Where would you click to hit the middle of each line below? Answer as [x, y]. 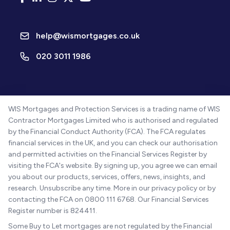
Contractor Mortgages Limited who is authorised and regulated [113, 120]
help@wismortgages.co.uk [88, 35]
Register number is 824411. [53, 210]
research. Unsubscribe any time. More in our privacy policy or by [112, 188]
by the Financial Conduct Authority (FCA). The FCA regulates [107, 131]
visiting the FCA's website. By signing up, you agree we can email [113, 165]
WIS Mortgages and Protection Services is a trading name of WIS [114, 109]
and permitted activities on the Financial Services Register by [108, 154]
